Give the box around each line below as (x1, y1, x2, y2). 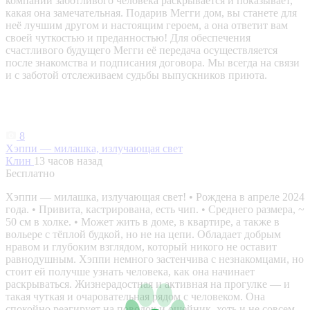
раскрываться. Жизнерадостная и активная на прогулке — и (6, 278, 290, 291)
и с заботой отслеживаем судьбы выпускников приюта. (6, 69, 267, 82)
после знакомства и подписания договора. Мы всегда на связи (6, 57, 300, 69)
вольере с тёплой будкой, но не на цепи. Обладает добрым (6, 228, 281, 241)
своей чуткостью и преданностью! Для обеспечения (6, 32, 250, 44)
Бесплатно (6, 167, 55, 180)
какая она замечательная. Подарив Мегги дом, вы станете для (6, 7, 297, 19)
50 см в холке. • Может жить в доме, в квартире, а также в (6, 216, 280, 228)
